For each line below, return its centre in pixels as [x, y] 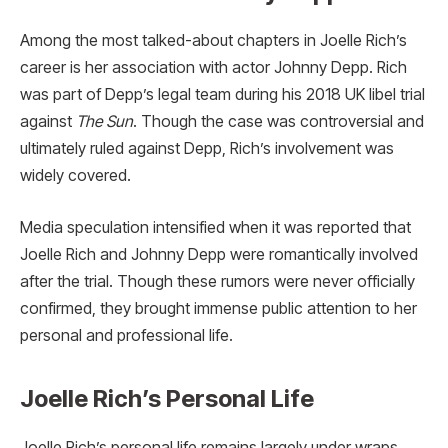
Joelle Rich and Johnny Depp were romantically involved [219, 254]
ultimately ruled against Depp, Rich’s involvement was [207, 149]
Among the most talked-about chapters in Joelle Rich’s [213, 41]
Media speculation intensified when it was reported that [215, 227]
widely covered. [75, 176]
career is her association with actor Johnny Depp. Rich [213, 68]
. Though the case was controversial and [278, 122]
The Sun [104, 122]
